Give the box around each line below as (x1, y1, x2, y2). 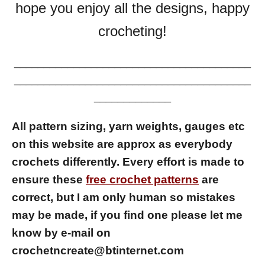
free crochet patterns (86, 173, 199, 186)
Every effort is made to (122, 155, 244, 168)
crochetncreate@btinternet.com (12, 244, 184, 257)
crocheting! (98, 22, 167, 39)
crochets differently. (12, 155, 119, 168)
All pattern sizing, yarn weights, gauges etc (12, 119, 245, 132)
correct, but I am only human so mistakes (12, 190, 235, 203)
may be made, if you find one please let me (12, 208, 243, 221)
